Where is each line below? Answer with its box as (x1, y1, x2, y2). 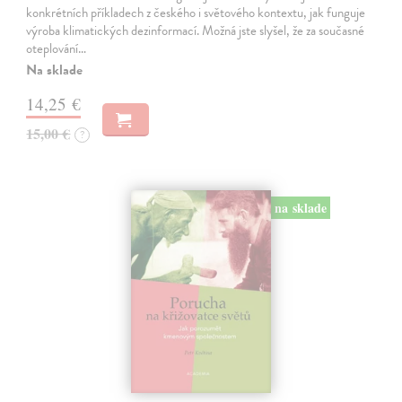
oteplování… (26, 38, 87, 58)
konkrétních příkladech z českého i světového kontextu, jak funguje (26, 2, 366, 22)
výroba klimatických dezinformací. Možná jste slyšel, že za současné (26, 20, 365, 40)
